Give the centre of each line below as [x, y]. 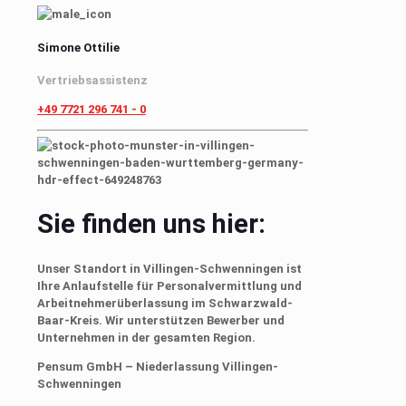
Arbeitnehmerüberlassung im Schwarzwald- [165, 303]
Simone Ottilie [78, 47]
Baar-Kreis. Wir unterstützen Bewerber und [161, 320]
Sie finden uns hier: [151, 224]
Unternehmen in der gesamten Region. [146, 337]
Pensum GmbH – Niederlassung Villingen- [158, 366]
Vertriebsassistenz [92, 80]
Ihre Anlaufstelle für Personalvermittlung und [169, 285]
